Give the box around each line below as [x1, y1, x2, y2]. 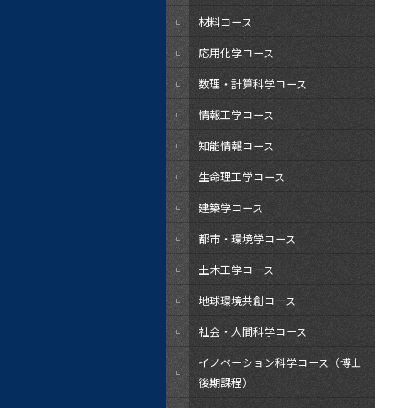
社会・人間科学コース [199, 323, 307, 339]
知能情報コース [199, 138, 274, 153]
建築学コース [199, 199, 263, 215]
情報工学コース [199, 107, 274, 122]
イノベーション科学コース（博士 [199, 354, 362, 370]
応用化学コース [199, 45, 274, 60]
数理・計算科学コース [199, 76, 307, 91]
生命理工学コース [199, 168, 285, 184]
